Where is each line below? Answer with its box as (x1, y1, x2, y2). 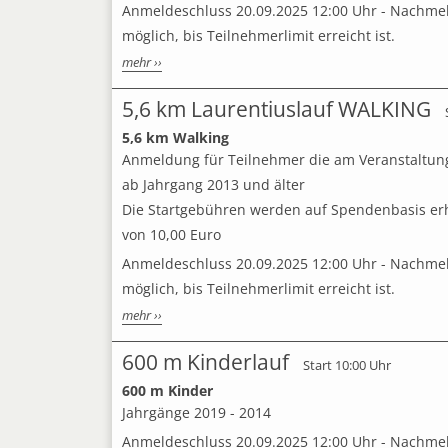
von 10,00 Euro (122, 225, 221, 244)
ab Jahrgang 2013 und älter (122, 175, 305, 194)
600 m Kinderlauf (122, 348, 289, 376)
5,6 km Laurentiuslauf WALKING (122, 95, 431, 123)
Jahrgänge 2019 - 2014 (122, 403, 271, 422)
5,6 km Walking (122, 128, 229, 147)
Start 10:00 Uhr (303, 357, 391, 374)
